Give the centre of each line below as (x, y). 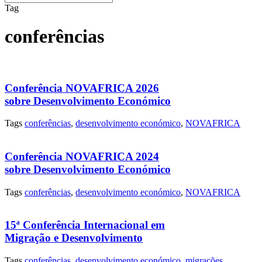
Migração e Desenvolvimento (74, 238)
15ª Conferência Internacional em (85, 225)
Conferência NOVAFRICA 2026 (82, 88)
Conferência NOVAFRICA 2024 (82, 157)
